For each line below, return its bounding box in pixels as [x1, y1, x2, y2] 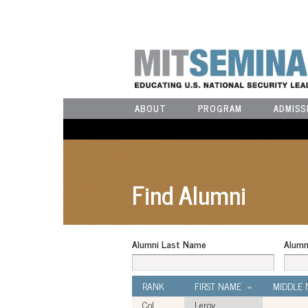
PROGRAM [197, 101, 242, 116]
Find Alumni [132, 174, 246, 215]
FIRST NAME [195, 277, 241, 294]
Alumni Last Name [132, 236, 206, 252]
